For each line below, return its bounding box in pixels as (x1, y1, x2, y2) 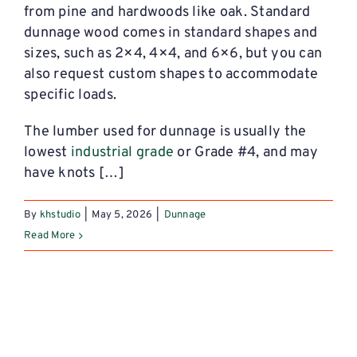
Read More (24, 229, 76, 243)
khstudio (39, 209, 80, 222)
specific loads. (24, 86, 117, 105)
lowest (24, 143, 71, 163)
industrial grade (70, 143, 175, 163)
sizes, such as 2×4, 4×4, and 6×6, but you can (24, 45, 323, 64)
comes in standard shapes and (119, 24, 318, 43)
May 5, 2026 (92, 209, 153, 222)
